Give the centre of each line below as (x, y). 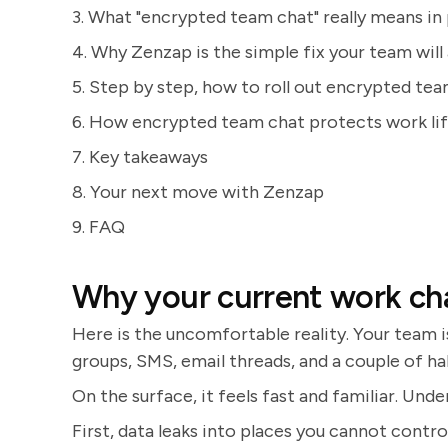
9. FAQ (98, 227)
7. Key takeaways (140, 157)
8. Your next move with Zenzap (198, 192)
